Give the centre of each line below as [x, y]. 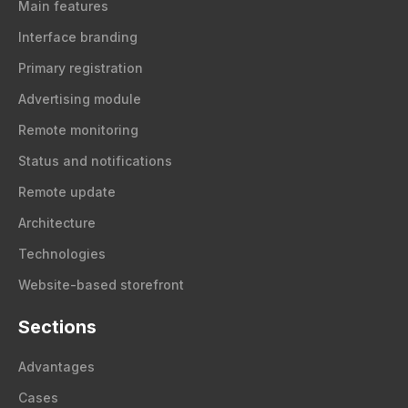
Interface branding [78, 37]
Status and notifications [95, 161]
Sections [57, 327]
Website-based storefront [101, 285]
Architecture [57, 223]
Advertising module [80, 99]
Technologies [62, 254]
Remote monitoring [78, 130]
